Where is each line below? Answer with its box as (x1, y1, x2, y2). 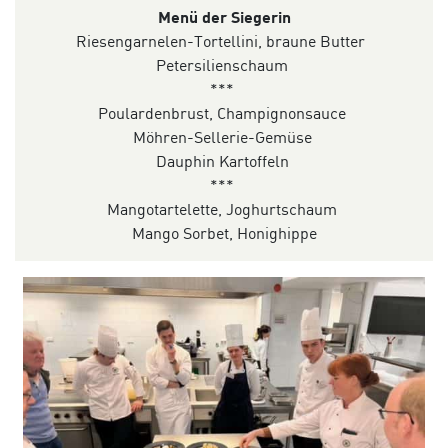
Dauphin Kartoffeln (155, 151, 289, 172)
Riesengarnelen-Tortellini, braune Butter (75, 31, 369, 52)
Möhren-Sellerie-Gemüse (132, 127, 312, 148)
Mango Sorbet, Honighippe (127, 223, 317, 244)
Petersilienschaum (156, 55, 288, 76)
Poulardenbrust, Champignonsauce (98, 103, 346, 124)
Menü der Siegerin (157, 7, 291, 27)
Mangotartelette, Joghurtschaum (107, 199, 337, 220)
